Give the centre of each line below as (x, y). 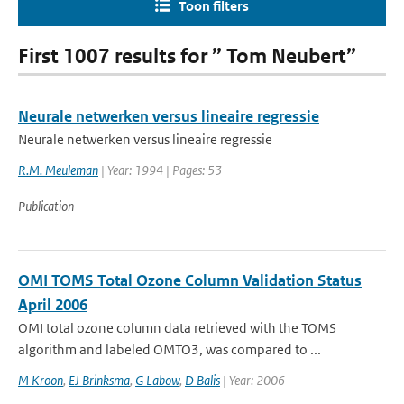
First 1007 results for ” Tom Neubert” (187, 56)
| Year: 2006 (252, 380)
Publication (46, 206)
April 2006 (53, 305)
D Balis (202, 380)
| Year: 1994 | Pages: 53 (160, 170)
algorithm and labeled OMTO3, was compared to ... (170, 349)
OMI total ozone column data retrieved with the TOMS (177, 328)
